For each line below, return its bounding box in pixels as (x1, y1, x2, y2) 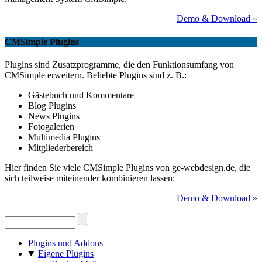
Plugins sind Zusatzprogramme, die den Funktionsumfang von (5, 60, 234, 70)
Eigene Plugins (37, 249, 94, 258)
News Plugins (28, 111, 80, 121)
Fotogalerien (28, 122, 74, 132)
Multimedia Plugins (28, 132, 100, 142)
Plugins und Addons (28, 238, 103, 248)
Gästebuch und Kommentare (28, 90, 134, 100)
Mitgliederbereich (28, 143, 93, 153)
